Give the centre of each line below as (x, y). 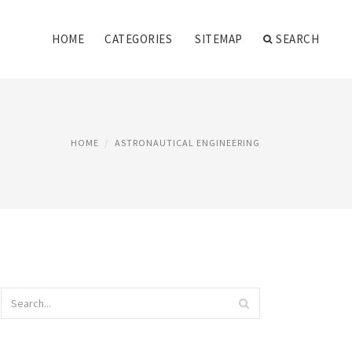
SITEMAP (219, 39)
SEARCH (297, 39)
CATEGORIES (138, 39)
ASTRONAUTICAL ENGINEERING (187, 143)
